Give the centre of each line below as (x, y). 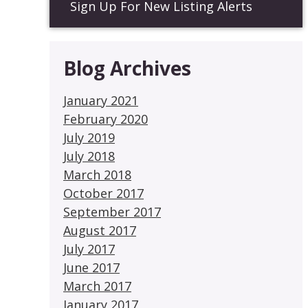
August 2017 (100, 230)
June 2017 (91, 267)
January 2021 (101, 100)
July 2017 (89, 249)
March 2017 (97, 286)
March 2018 (97, 175)
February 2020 (106, 119)
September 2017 (112, 212)
